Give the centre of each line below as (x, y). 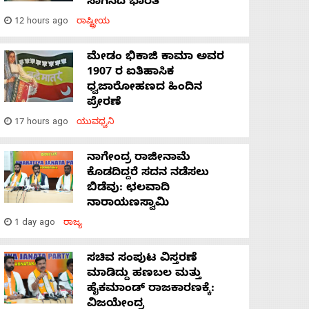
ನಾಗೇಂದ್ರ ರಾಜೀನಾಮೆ (139, 159)
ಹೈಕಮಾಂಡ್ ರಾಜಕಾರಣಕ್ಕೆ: (151, 290)
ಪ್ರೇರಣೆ (104, 104)
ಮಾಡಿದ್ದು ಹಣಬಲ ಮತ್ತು (144, 275)
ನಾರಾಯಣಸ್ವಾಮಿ (128, 205)
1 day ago (38, 224)
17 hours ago (44, 123)
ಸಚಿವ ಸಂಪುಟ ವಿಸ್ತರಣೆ (142, 260)
